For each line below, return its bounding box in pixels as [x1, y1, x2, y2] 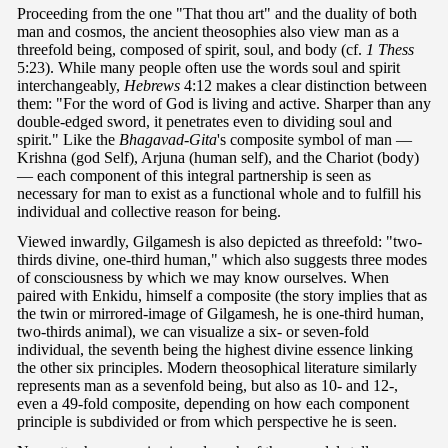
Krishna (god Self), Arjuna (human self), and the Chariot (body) [17, 149, 419, 167]
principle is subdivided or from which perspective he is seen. [17, 413, 397, 431]
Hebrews [124, 77, 180, 95]
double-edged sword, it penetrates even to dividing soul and [17, 113, 392, 131]
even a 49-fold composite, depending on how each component [17, 395, 409, 413]
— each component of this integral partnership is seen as [17, 167, 371, 185]
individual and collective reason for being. [17, 203, 281, 221]
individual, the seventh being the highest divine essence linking [17, 341, 413, 359]
